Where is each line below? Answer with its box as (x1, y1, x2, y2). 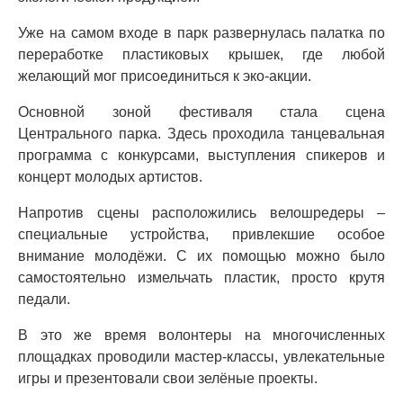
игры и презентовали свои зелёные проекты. (18, 371, 318, 387)
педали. (18, 291, 70, 308)
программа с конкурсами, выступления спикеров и (18, 148, 385, 164)
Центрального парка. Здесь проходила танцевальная (18, 126, 385, 142)
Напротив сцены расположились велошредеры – (18, 205, 385, 221)
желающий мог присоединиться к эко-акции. (18, 68, 311, 85)
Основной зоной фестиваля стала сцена (18, 104, 385, 121)
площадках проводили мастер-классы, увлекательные (18, 349, 385, 365)
